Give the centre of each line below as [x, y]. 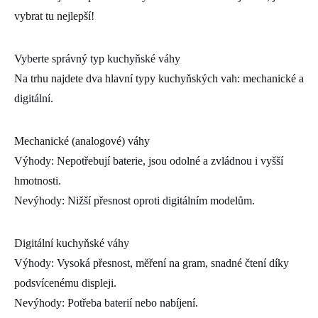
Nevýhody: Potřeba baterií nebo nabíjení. [106, 302]
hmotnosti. [38, 180]
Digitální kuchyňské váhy [72, 243]
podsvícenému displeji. [65, 283]
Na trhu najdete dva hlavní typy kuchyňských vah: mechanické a [159, 78]
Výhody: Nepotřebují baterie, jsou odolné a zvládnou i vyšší [149, 160]
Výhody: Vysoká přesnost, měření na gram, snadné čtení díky [152, 263]
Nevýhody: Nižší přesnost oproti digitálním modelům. [135, 200]
